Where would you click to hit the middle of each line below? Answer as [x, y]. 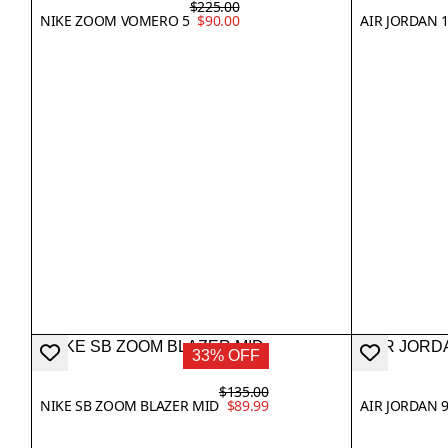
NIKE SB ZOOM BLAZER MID [129, 405]
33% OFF [225, 355]
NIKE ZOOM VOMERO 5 [115, 20]
